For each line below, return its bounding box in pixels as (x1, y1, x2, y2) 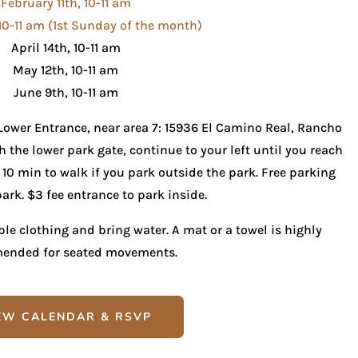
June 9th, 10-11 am (13, 85, 118, 101)
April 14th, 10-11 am (10, 40, 121, 56)
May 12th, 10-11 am (13, 62, 119, 78)
